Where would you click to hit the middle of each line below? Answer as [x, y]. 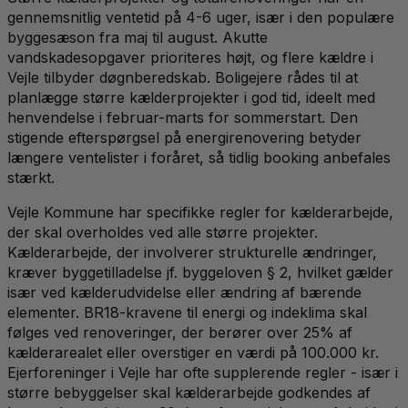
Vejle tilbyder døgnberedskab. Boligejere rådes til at [183, 78]
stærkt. [31, 178]
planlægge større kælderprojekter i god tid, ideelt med [191, 98]
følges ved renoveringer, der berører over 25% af [180, 333]
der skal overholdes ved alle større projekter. [163, 233]
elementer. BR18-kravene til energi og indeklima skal [187, 313]
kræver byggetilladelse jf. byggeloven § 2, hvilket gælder [200, 273]
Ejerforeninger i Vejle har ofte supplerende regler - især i [203, 373]
